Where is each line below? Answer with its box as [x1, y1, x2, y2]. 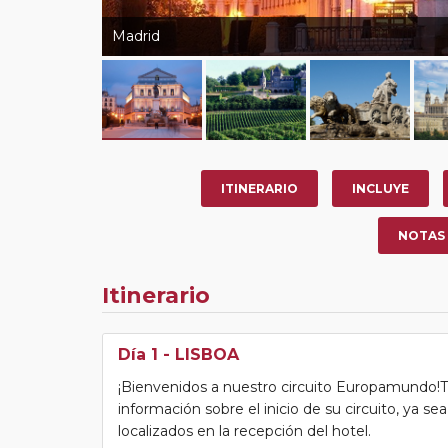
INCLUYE [352, 180, 409, 196]
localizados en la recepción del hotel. [118, 421, 371, 440]
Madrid [112, 26, 160, 45]
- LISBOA [158, 344, 239, 364]
